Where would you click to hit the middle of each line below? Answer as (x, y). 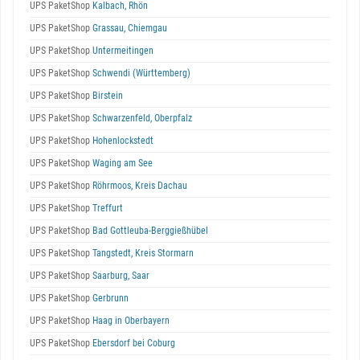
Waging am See (121, 163)
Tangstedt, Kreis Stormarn (142, 253)
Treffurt (106, 208)
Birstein (106, 96)
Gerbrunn (109, 298)
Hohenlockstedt (122, 141)
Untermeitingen (122, 51)
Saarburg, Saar (120, 276)
